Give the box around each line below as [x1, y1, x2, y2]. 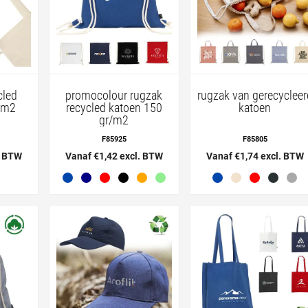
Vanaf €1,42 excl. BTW [65, 150, 163, 162]
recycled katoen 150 [65, 100, 162, 115]
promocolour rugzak [65, 87, 163, 102]
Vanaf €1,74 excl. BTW [206, 150, 304, 162]
